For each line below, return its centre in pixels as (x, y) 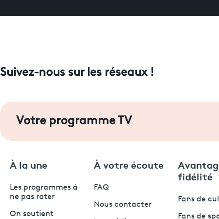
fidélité (195, 176)
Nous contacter (123, 205)
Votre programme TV (74, 121)
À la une (29, 164)
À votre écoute (129, 164)
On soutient (32, 214)
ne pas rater (32, 197)
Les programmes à (44, 187)
